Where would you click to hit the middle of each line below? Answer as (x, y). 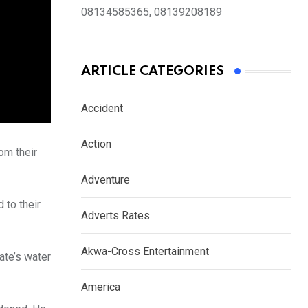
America (101, 287)
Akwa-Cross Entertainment (145, 252)
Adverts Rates (115, 216)
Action (96, 144)
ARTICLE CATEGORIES (153, 71)
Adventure (106, 180)
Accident (102, 109)
